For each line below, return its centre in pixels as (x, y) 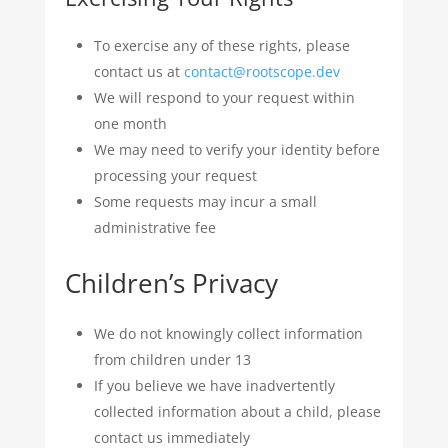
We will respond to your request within (224, 97)
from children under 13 (172, 359)
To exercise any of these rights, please (221, 45)
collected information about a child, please (237, 411)
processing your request (175, 175)
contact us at (138, 71)
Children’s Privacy (171, 283)
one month (130, 123)
